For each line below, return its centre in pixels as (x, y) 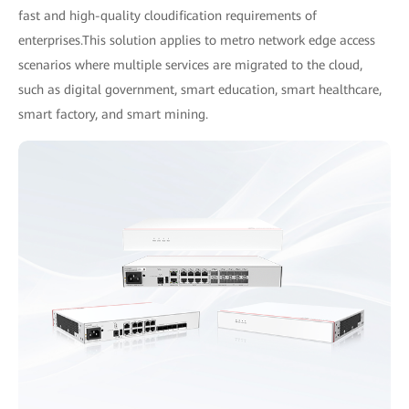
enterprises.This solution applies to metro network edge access (197, 40)
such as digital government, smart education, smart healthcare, (200, 89)
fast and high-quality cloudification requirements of (168, 15)
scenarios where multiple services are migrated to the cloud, (190, 64)
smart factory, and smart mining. (113, 114)
